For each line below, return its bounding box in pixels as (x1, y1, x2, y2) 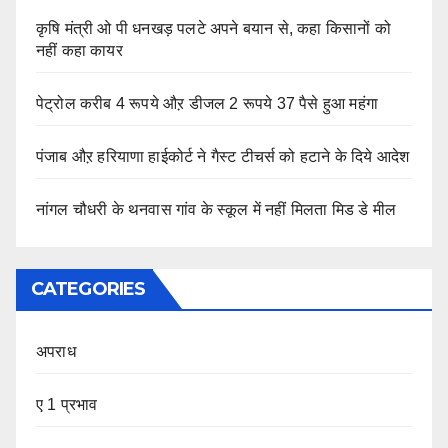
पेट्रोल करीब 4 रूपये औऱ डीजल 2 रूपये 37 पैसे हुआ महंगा (36, 95, 378, 113)
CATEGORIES (31, 278, 145, 301)
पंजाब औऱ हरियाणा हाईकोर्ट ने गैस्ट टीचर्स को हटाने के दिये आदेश (36, 148, 410, 166)
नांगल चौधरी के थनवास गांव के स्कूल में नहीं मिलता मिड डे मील (36, 201, 396, 219)
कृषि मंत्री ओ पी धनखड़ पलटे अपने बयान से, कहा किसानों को (36, 20, 391, 38)
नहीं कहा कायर (36, 42, 123, 60)
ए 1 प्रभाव (36, 396, 98, 414)
